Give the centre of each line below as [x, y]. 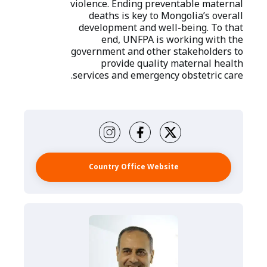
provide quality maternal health [172, 64]
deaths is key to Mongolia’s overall [166, 16]
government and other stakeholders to [157, 52]
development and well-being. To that [161, 28]
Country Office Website [133, 167]
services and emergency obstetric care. [158, 76]
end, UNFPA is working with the [172, 40]
